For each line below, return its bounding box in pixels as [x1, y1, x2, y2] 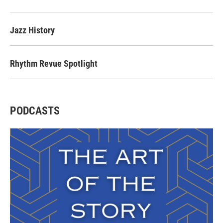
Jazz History [10, 25, 55, 36]
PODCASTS [10, 105, 60, 117]
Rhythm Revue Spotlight [10, 58, 98, 69]
